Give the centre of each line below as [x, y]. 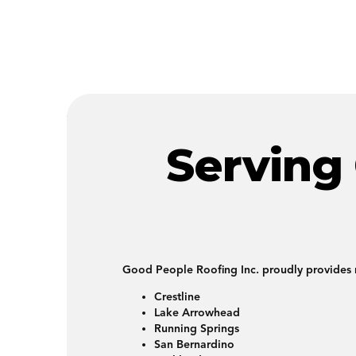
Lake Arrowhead [197, 313]
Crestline [177, 297]
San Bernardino [194, 344]
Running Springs [197, 329]
